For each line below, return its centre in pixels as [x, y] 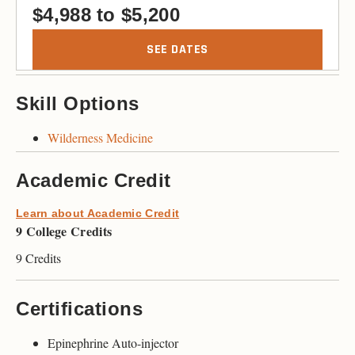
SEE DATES [177, 50]
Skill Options [78, 104]
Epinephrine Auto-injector [113, 343]
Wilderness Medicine [100, 138]
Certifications [79, 309]
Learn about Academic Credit [98, 214]
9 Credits [38, 258]
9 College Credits [64, 231]
